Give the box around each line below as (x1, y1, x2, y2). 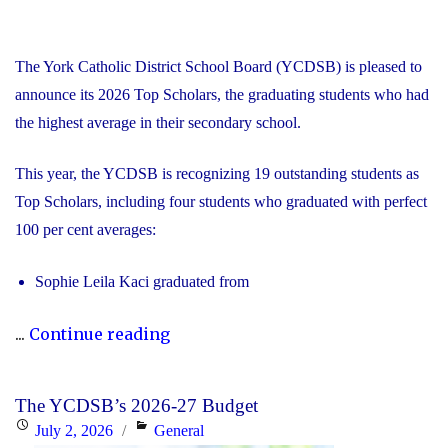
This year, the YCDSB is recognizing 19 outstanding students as (15, 165, 419, 183)
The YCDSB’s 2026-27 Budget (15, 395, 258, 417)
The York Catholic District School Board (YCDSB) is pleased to (15, 57, 422, 75)
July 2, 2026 (35, 422, 113, 440)
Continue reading (29, 323, 170, 344)
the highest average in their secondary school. (15, 113, 301, 131)
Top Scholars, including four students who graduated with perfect (15, 193, 427, 211)
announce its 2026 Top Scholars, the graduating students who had (15, 85, 429, 103)
